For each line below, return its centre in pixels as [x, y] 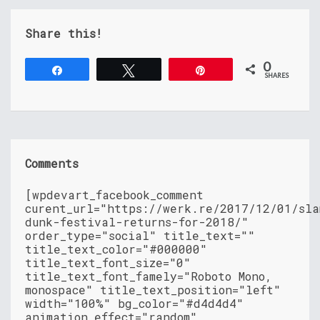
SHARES [277, 76]
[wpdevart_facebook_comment [114, 195]
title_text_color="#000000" [116, 249]
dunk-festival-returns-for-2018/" [137, 222]
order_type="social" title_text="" [140, 236]
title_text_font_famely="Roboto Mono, [149, 276]
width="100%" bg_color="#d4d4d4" [134, 304]
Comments [52, 164]
